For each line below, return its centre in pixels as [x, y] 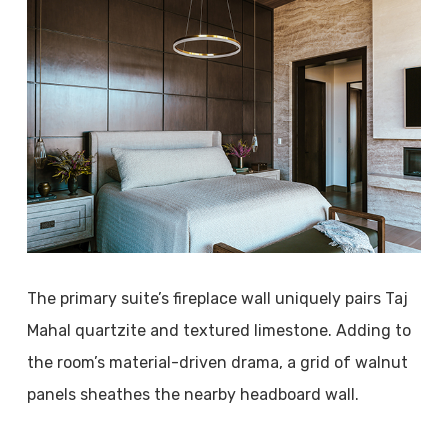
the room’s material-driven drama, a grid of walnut [217, 362]
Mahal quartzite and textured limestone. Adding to [218, 330]
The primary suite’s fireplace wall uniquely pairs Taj [217, 298]
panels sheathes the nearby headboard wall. [192, 394]
